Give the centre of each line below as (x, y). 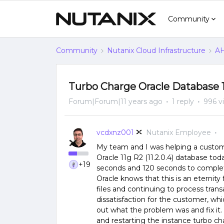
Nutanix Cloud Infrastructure (156, 50)
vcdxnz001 (115, 132)
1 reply (183, 101)
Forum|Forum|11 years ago (115, 101)
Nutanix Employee (178, 132)
